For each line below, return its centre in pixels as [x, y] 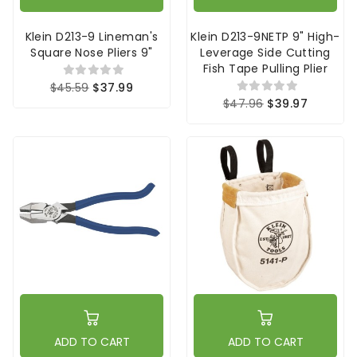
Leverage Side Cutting [265, 52]
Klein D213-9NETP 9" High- [265, 36]
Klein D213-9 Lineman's [92, 36]
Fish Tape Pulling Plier [265, 68]
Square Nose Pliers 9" [92, 52]
